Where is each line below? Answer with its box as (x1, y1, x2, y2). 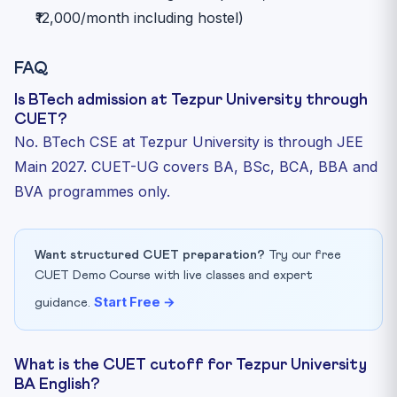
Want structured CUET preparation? (35, 248, 265, 261)
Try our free (265, 248, 341, 261)
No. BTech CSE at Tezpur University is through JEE (14, 132, 363, 151)
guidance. (35, 296, 94, 309)
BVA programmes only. (14, 182, 170, 200)
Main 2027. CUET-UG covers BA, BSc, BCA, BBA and (14, 157, 378, 175)
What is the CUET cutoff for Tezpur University (14, 356, 367, 373)
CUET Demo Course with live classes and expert (35, 269, 312, 282)
